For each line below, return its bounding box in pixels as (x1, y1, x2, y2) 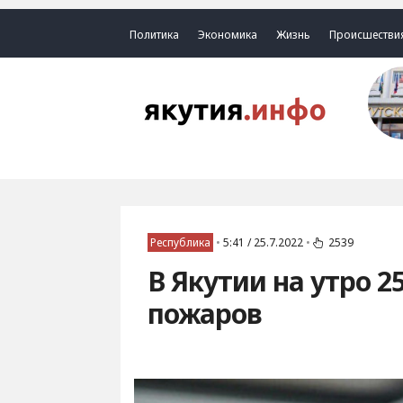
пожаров (148, 295, 263, 332)
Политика (130, 27, 180, 42)
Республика (150, 235, 211, 250)
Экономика (198, 27, 258, 42)
